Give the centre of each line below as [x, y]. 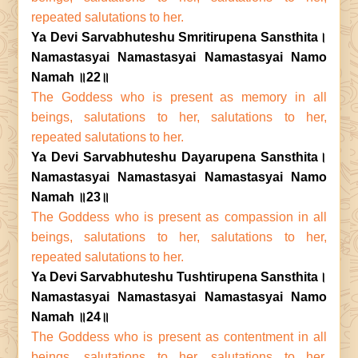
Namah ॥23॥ [70, 197]
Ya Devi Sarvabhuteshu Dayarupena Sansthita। [179, 157]
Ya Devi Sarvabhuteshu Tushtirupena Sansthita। [179, 277]
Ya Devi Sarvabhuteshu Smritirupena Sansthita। [179, 37]
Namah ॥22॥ [70, 77]
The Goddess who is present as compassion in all [179, 217]
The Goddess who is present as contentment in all [179, 337]
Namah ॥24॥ [70, 317]
